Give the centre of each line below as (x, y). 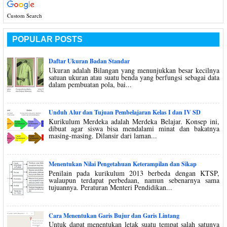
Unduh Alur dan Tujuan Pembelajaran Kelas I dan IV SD (124, 112)
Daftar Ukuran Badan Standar (89, 61)
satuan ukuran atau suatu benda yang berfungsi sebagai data (134, 77)
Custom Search (24, 15)
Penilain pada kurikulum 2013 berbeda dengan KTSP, (134, 173)
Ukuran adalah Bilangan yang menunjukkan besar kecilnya (134, 70)
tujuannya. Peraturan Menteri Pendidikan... (110, 187)
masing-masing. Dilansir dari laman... (103, 136)
